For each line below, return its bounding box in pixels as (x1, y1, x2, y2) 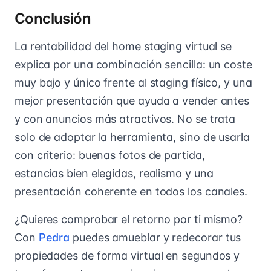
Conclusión (15, 9, 91, 27)
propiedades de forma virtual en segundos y (15, 249, 240, 262)
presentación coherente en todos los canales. (15, 184, 248, 198)
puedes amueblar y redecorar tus (70, 230, 241, 244)
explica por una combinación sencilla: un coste (15, 57, 252, 71)
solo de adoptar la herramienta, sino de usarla (15, 130, 250, 143)
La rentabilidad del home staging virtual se (15, 39, 232, 53)
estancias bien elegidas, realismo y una (15, 166, 214, 180)
